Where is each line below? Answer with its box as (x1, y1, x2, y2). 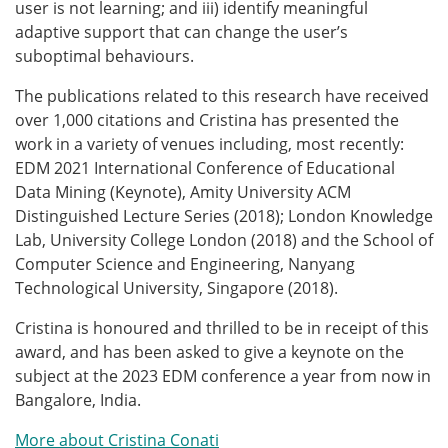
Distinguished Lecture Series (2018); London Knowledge (15, 204, 433, 227)
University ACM (237, 180, 351, 203)
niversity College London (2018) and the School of (62, 228, 433, 251)
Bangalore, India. (15, 388, 141, 411)
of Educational (287, 156, 395, 179)
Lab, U (15, 228, 62, 251)
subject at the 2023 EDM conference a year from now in (15, 364, 431, 387)
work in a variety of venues (15, 132, 219, 155)
